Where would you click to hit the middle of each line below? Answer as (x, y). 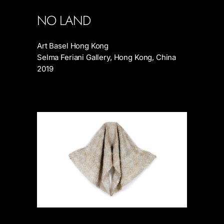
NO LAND (64, 20)
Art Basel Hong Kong (73, 45)
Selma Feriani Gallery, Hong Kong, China (107, 57)
